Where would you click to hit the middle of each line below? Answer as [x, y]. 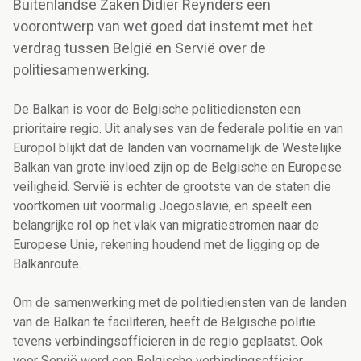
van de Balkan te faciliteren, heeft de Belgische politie [164, 322]
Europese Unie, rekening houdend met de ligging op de [166, 245]
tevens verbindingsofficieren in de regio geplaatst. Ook [168, 342]
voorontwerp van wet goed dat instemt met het [163, 27]
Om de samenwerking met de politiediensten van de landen [180, 303]
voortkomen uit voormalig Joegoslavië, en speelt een [162, 206]
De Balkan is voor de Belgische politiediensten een [157, 110]
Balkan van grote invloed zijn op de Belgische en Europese [177, 168]
